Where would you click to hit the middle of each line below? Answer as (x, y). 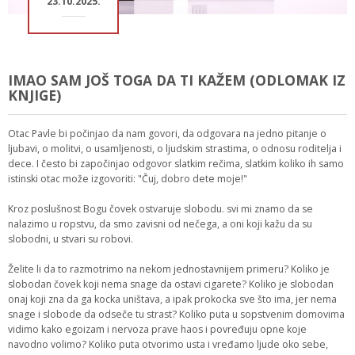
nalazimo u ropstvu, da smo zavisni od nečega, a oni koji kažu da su (160, 224)
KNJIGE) (34, 95)
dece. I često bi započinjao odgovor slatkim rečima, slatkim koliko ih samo (176, 164)
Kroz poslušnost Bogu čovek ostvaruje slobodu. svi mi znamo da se (160, 209)
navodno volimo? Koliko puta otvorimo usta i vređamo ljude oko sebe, (168, 344)
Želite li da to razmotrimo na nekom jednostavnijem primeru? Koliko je (169, 269)
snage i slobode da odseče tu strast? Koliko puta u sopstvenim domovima (176, 314)
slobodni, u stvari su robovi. (72, 239)
